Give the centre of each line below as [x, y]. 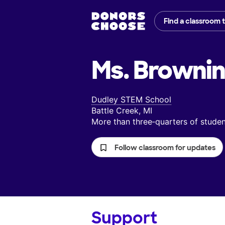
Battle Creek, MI [122, 111]
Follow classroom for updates [165, 148]
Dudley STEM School [131, 100]
